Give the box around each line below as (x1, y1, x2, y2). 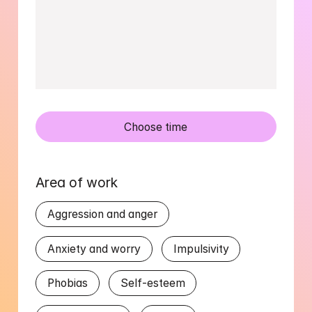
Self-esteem (120, 276, 185, 290)
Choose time (124, 120, 188, 134)
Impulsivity (173, 242, 229, 256)
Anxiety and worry (47, 242, 141, 256)
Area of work (36, 174, 118, 192)
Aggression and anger (47, 208, 158, 221)
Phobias (47, 276, 88, 290)
